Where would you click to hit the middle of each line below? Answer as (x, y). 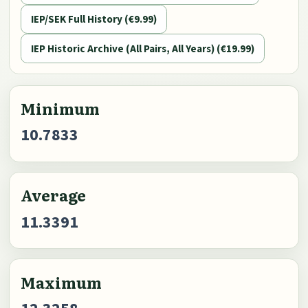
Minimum (60, 109)
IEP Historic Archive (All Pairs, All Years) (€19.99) (143, 48)
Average (54, 195)
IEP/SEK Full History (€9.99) (94, 19)
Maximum (62, 282)
